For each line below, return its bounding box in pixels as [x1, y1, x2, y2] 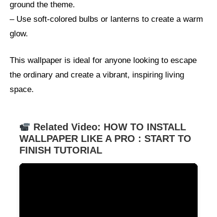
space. [10, 85, 34, 94]
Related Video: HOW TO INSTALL [31, 122, 186, 133]
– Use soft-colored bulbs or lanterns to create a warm [10, 14, 203, 24]
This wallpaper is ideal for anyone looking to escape [10, 56, 197, 65]
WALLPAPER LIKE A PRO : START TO [19, 133, 191, 144]
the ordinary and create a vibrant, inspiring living [10, 70, 184, 80]
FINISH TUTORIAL [19, 145, 102, 156]
